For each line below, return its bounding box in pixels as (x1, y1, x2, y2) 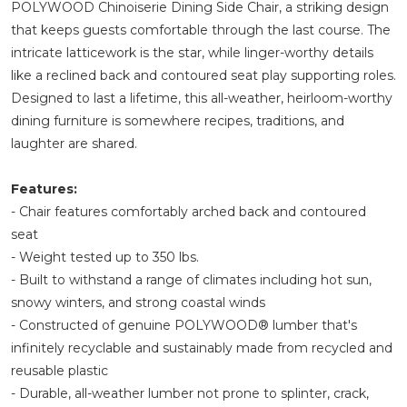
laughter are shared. (11, 134, 137, 152)
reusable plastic (11, 362, 108, 379)
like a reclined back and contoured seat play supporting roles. (11, 66, 396, 84)
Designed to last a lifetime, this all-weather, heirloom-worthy (11, 89, 392, 106)
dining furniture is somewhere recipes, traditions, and (11, 112, 344, 129)
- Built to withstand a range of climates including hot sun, (11, 271, 372, 288)
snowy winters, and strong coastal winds (11, 293, 265, 311)
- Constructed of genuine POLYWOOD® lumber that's (11, 316, 357, 333)
